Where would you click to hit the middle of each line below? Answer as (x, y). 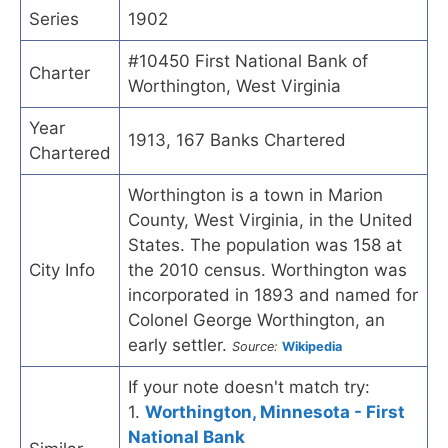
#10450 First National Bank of (248, 60)
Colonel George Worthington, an (256, 319)
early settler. (180, 344)
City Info (62, 269)
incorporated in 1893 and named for (273, 294)
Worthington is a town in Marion (255, 194)
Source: (255, 346)
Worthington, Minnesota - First (275, 411)
